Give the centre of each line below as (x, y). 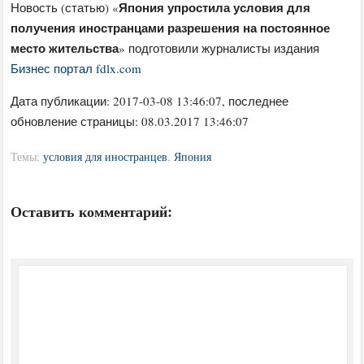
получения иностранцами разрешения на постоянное (171, 28)
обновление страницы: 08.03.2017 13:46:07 (130, 121)
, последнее (256, 101)
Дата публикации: (62, 101)
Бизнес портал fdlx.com (76, 69)
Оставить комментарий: (92, 212)
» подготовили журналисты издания (219, 48)
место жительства (65, 48)
